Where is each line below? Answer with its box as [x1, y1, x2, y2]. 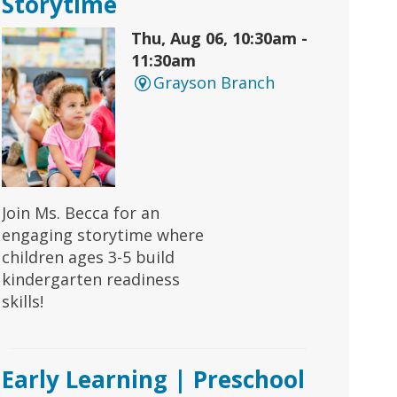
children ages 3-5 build [2, 245, 175, 268]
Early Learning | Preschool [2, 362, 306, 395]
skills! [2, 290, 44, 312]
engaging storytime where [2, 223, 205, 245]
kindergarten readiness [2, 268, 181, 290]
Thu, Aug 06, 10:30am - [131, 27, 308, 49]
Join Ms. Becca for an [2, 201, 160, 223]
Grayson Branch [153, 71, 276, 93]
